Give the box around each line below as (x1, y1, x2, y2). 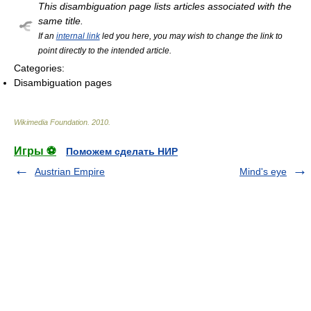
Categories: (14, 62, 65, 74)
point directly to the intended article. (37, 46, 171, 55)
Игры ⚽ (14, 145, 56, 157)
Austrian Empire (35, 166, 105, 177)
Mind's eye (239, 166, 287, 177)
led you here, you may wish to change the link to (99, 31, 283, 40)
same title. (37, 15, 83, 26)
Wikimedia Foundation (14, 118, 87, 126)
